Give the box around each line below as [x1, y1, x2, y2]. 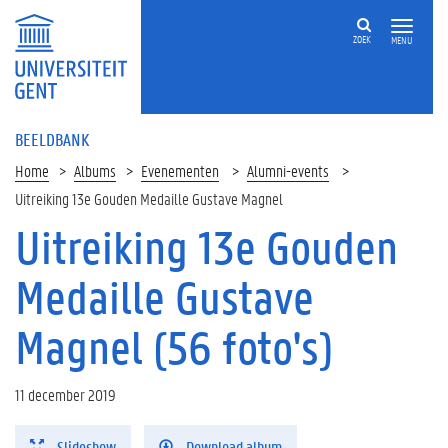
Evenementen [141, 160, 219, 181]
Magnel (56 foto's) [15, 318, 333, 376]
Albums [74, 160, 116, 181]
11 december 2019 [15, 384, 116, 405]
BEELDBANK [15, 128, 89, 150]
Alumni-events [247, 160, 329, 181]
